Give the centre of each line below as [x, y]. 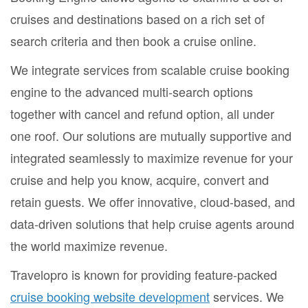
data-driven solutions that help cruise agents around [152, 223]
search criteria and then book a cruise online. [135, 40]
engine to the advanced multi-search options [132, 91]
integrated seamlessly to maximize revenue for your [152, 157]
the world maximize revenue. [91, 245]
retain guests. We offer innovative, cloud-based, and [153, 201]
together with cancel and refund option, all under [142, 113]
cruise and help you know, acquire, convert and [140, 179]
